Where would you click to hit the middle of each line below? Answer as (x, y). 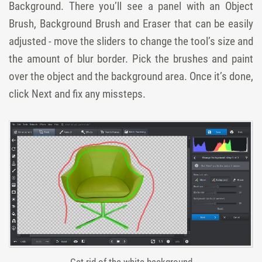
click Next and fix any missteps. (77, 94)
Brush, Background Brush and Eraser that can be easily (131, 23)
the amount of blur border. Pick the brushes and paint (131, 58)
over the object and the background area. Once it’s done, (131, 76)
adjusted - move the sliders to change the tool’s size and (131, 41)
